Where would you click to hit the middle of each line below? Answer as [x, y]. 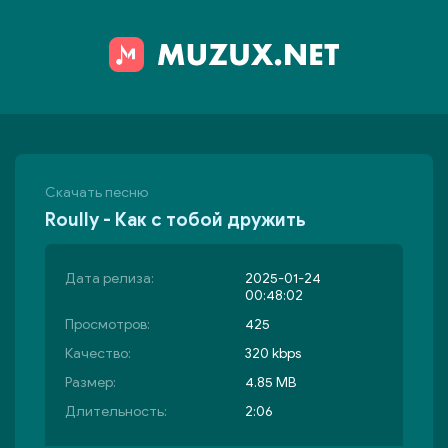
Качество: [98, 353]
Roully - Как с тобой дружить [175, 220]
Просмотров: [107, 324]
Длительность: [116, 411]
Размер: [90, 382]
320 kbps [273, 353]
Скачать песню [96, 192]
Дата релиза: [109, 278]
